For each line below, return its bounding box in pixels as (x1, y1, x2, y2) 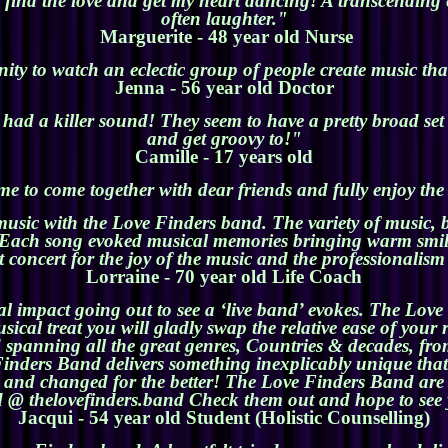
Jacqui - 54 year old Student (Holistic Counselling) (18, 407, 430, 429)
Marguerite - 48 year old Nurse (95, 26, 353, 48)
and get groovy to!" (146, 128, 302, 150)
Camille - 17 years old (135, 146, 313, 168)
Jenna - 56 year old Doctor (114, 77, 334, 99)
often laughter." (160, 8, 288, 30)
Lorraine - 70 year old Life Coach (86, 266, 362, 288)
